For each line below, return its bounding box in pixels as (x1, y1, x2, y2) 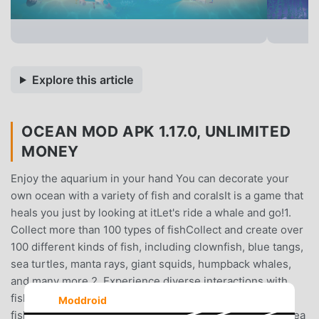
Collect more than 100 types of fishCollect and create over (11, 222, 303, 236)
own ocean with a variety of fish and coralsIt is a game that (11, 188, 303, 202)
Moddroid (58, 293, 107, 306)
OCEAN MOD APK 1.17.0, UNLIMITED (21, 122, 291, 140)
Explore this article (31, 72, 133, 87)
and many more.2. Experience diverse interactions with (11, 273, 288, 288)
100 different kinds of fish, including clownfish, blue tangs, (11, 239, 303, 253)
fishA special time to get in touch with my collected (11, 291, 266, 305)
